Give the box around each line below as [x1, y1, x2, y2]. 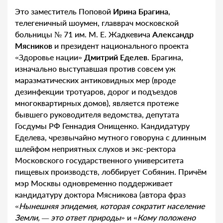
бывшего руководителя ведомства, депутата [15, 110, 179, 119]
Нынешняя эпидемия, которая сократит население [19, 201, 205, 211]
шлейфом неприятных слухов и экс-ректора [15, 144, 176, 154]
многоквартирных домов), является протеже [15, 98, 179, 108]
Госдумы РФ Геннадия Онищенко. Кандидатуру [15, 121, 190, 131]
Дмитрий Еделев [84, 52, 147, 62]
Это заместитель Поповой [15, 6, 113, 16]
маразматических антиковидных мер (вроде [15, 75, 176, 85]
